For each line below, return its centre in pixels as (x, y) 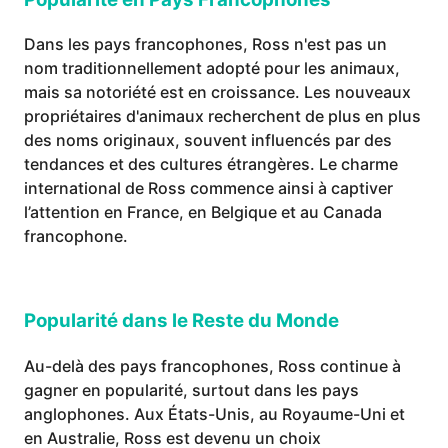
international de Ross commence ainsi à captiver (208, 188)
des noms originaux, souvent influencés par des (208, 140)
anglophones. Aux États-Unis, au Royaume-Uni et (214, 413)
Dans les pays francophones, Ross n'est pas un (205, 44)
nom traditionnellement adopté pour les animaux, (212, 68)
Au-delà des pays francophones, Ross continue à (212, 365)
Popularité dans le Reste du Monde (181, 320)
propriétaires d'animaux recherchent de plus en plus (222, 116)
